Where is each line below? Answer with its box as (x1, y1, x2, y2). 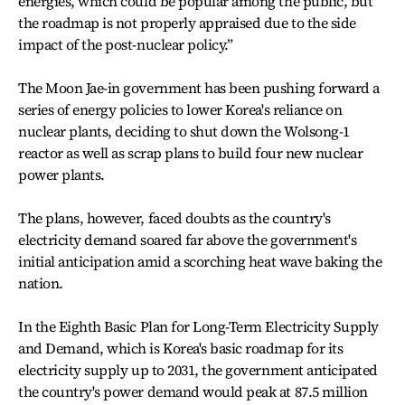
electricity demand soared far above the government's (18, 230, 357, 250)
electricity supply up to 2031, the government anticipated (18, 360, 378, 381)
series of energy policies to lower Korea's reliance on (18, 99, 343, 120)
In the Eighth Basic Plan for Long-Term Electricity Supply (18, 316, 379, 337)
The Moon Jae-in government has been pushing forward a (18, 78, 380, 99)
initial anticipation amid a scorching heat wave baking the (18, 251, 382, 272)
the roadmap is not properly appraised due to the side (18, 13, 356, 33)
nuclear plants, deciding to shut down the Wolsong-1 (18, 121, 350, 142)
